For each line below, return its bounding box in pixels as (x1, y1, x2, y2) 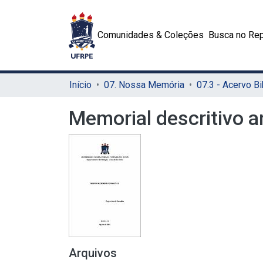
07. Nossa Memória (104, 79, 184, 90)
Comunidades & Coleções (97, 29, 204, 41)
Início (69, 79, 92, 90)
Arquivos (69, 246, 117, 260)
